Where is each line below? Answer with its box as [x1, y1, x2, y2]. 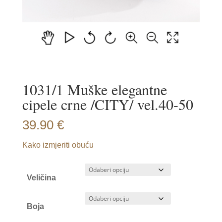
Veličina [27, 173, 56, 182]
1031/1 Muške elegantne [22, 79, 167, 99]
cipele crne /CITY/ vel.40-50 [22, 94, 193, 114]
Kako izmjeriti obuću [22, 141, 94, 149]
